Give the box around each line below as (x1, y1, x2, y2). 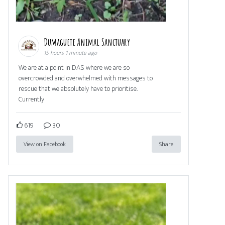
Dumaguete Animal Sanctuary (44, 35, 132, 48)
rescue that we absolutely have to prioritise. (19, 82, 138, 94)
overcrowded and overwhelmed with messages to (19, 72, 153, 84)
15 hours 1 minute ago (44, 47, 97, 58)
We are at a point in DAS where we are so (19, 61, 130, 73)
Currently (19, 93, 44, 105)
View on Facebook (24, 139, 66, 149)
